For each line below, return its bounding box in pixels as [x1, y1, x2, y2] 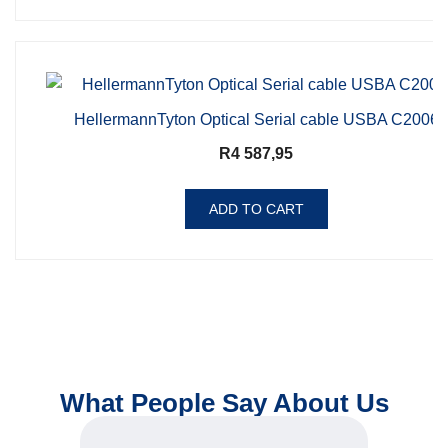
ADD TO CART [208, 201, 304, 218]
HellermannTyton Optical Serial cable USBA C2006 [73, 111, 439, 129]
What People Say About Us [59, 388, 389, 419]
